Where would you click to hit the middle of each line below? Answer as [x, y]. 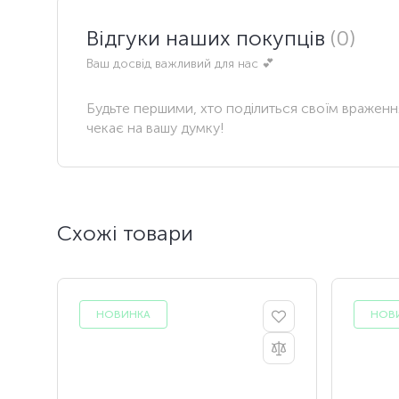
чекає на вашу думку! [155, 128]
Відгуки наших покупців [208, 37]
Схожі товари [125, 233]
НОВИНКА [123, 315]
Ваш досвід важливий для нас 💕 [180, 63]
